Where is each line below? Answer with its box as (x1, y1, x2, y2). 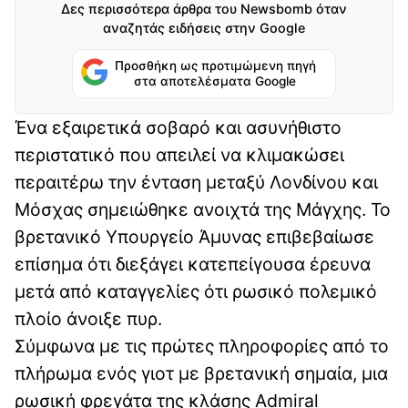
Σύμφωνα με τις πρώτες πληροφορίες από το (15, 335, 389, 358)
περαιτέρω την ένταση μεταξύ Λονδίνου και (15, 171, 378, 194)
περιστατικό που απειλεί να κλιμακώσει (15, 144, 344, 167)
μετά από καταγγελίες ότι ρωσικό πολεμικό (15, 280, 377, 303)
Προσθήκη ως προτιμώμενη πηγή (114, 58, 316, 74)
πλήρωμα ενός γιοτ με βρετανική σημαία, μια (15, 362, 388, 385)
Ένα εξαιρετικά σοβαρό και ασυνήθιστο (15, 117, 342, 139)
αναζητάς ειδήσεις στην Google (103, 20, 305, 36)
